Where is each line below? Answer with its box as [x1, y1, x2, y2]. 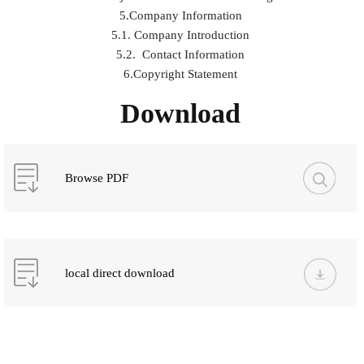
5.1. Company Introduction [111, 28, 250, 41]
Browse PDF [64, 171, 128, 184]
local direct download [64, 266, 175, 279]
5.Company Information [119, 9, 242, 22]
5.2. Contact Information [116, 48, 245, 61]
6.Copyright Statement [123, 67, 238, 80]
